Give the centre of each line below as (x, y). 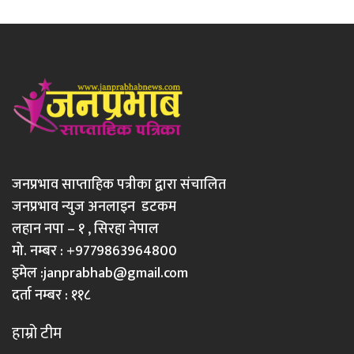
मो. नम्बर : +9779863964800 (94, 251)
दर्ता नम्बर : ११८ (51, 295)
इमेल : (28, 273)
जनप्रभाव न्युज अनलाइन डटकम (94, 207)
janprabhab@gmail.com (116, 273)
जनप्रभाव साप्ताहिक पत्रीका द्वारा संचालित (119, 185)
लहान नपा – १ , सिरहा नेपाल (85, 229)
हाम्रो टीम (37, 333)
